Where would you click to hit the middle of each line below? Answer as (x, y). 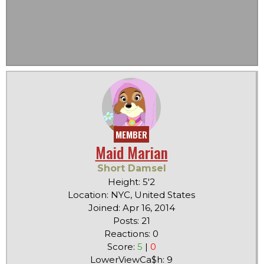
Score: (122, 247)
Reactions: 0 (131, 234)
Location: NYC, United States (131, 195)
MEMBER (131, 135)
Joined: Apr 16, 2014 (131, 208)
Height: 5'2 (131, 182)
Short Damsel (131, 169)
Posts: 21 (131, 221)
